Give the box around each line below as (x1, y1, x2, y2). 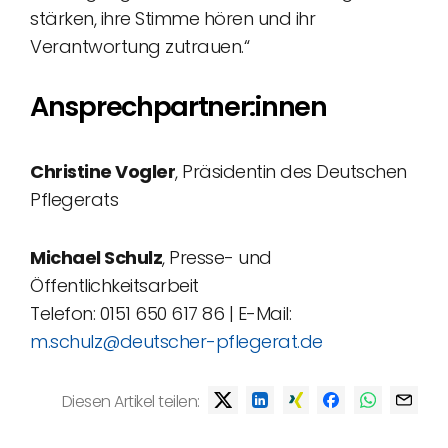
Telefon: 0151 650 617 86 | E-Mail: (30, 301, 291, 326)
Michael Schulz (30, 245, 162, 270)
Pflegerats (30, 187, 118, 212)
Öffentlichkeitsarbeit (30, 273, 199, 298)
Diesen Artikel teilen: (61, 389, 200, 413)
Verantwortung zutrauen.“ (30, 34, 249, 59)
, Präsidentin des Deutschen (175, 159, 407, 184)
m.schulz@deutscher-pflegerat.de (30, 329, 323, 354)
